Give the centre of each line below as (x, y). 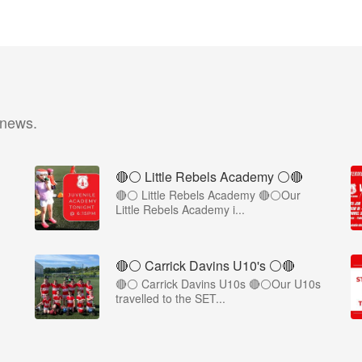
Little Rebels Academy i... (180, 209)
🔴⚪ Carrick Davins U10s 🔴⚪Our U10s (218, 284)
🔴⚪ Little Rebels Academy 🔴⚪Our (208, 195)
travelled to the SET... (170, 298)
